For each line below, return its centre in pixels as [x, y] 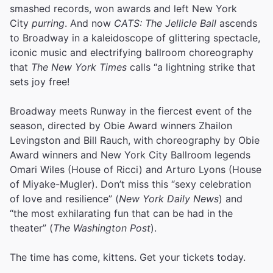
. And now [89, 23]
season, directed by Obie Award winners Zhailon [121, 126]
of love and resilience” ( [64, 199]
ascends [238, 23]
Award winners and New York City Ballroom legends [130, 155]
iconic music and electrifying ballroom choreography [132, 52]
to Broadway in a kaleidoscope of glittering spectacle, [135, 38]
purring [48, 23]
